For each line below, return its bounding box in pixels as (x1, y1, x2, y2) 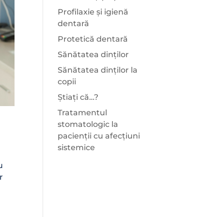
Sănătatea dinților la (58, 65, 138, 75)
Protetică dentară (58, 34, 128, 44)
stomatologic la (58, 120, 119, 129)
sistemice (58, 143, 95, 152)
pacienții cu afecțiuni (58, 131, 140, 140)
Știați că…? (58, 93, 99, 102)
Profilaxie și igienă (58, 7, 129, 16)
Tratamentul (58, 108, 108, 117)
